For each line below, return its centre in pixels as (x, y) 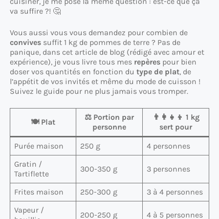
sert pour (176, 127)
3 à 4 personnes (175, 192)
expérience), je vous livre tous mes (72, 62)
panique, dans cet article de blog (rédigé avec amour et (107, 52)
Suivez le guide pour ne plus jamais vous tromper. (99, 91)
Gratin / (28, 164)
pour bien (178, 62)
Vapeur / (29, 210)
